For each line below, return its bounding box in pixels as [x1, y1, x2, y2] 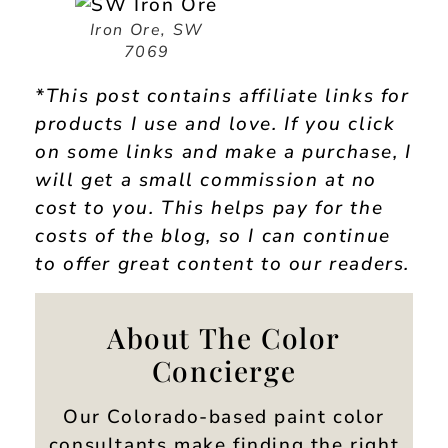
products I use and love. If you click [35, 111, 396, 138]
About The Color [106, 318, 341, 356]
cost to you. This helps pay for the [35, 195, 384, 222]
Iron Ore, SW [89, 19, 204, 42]
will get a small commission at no [35, 167, 378, 194]
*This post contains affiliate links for [35, 83, 410, 110]
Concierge [151, 351, 297, 389]
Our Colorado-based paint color [62, 403, 385, 430]
